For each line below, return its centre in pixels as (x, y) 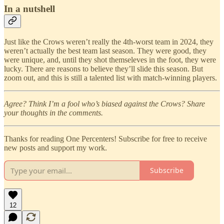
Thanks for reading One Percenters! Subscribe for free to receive (105, 138)
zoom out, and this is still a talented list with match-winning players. (110, 77)
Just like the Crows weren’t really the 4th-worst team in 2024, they (109, 41)
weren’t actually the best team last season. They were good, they (105, 50)
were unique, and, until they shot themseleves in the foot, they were (110, 59)
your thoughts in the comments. (53, 112)
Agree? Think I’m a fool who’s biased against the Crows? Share (104, 103)
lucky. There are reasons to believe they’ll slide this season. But (103, 68)
